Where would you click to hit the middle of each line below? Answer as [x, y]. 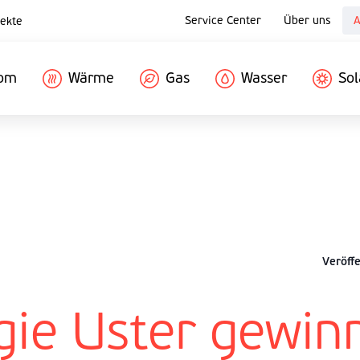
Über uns [307, 20]
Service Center [223, 20]
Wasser [264, 78]
